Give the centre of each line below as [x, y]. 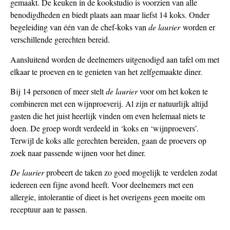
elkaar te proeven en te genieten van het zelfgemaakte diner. [108, 71]
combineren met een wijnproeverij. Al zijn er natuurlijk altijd [109, 104]
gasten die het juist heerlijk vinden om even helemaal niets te [108, 116]
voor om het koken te [173, 91]
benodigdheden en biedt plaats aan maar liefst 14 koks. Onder [110, 15]
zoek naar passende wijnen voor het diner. [78, 153]
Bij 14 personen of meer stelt [58, 91]
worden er [198, 27]
